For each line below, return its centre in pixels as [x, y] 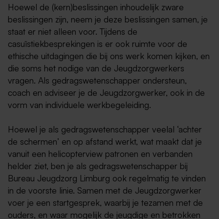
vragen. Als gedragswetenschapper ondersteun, [97, 80]
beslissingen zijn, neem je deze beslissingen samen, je [108, 19]
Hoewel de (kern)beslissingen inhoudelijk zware [96, 7]
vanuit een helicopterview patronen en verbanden [100, 154]
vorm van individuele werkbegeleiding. [79, 105]
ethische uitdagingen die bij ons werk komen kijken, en [109, 56]
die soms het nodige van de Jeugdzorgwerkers [96, 68]
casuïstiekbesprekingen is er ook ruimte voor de [98, 44]
